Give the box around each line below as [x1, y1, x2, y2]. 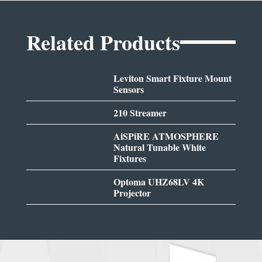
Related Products [26, 26, 180, 57]
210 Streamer [113, 105, 167, 119]
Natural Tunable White [113, 140, 206, 154]
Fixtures [113, 151, 147, 165]
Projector [113, 185, 151, 199]
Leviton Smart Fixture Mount [113, 71, 232, 85]
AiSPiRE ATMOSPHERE [113, 129, 219, 143]
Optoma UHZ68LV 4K [113, 174, 205, 188]
